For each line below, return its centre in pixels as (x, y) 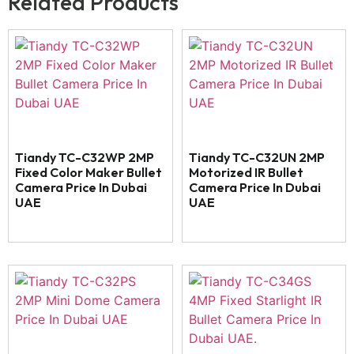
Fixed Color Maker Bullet (88, 173)
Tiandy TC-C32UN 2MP (256, 158)
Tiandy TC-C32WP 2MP (85, 158)
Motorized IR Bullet (246, 173)
